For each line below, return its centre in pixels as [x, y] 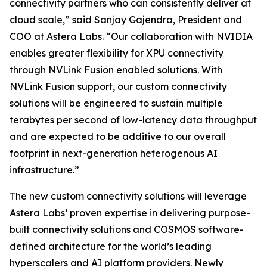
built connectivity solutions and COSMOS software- [127, 229]
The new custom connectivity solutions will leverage [128, 196]
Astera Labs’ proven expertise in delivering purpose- [130, 213]
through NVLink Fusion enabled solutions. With [116, 70]
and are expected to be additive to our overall [118, 136]
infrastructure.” [44, 170]
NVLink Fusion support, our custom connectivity [118, 86]
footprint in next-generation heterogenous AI [114, 153]
